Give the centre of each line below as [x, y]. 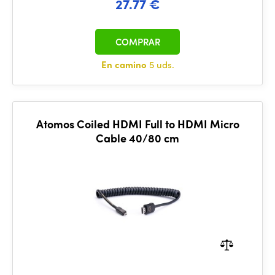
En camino [125, 64]
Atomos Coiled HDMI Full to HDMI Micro [137, 124]
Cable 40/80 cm [137, 138]
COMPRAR [137, 42]
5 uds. [161, 64]
